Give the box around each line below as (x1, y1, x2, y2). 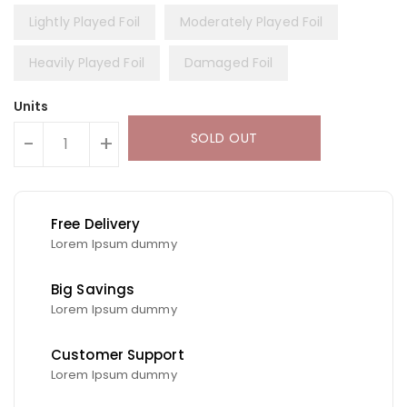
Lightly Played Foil (29, 12, 140, 31)
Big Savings (51, 279, 135, 299)
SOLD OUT (190, 128, 258, 147)
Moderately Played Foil (180, 12, 323, 31)
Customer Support (51, 344, 184, 364)
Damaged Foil (184, 53, 273, 72)
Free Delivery (51, 213, 141, 233)
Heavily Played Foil (29, 53, 144, 72)
